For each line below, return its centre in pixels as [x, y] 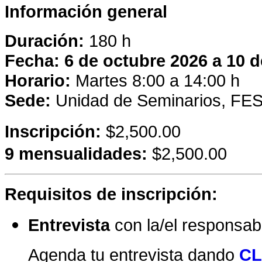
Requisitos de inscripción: [111, 194]
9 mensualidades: [76, 153]
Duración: [47, 40]
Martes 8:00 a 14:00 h [155, 80]
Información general [86, 11]
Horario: [38, 80]
